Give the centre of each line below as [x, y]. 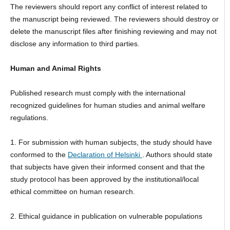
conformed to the [39, 155]
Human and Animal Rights [55, 69]
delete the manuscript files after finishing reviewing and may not [113, 32]
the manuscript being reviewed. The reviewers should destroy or [114, 19]
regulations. [29, 118]
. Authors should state [177, 155]
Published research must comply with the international [98, 93]
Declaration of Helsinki [104, 155]
